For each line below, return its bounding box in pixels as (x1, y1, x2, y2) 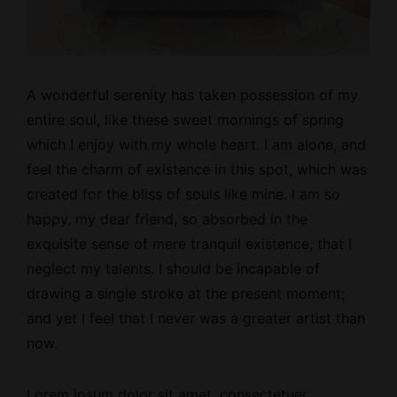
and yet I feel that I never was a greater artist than (27, 308, 365, 327)
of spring (279, 110, 344, 128)
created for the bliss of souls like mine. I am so (27, 184, 340, 203)
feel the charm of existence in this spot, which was (27, 160, 367, 178)
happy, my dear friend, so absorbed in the (27, 209, 307, 228)
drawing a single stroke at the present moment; (27, 284, 345, 302)
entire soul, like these (27, 110, 173, 128)
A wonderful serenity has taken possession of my (27, 85, 358, 104)
